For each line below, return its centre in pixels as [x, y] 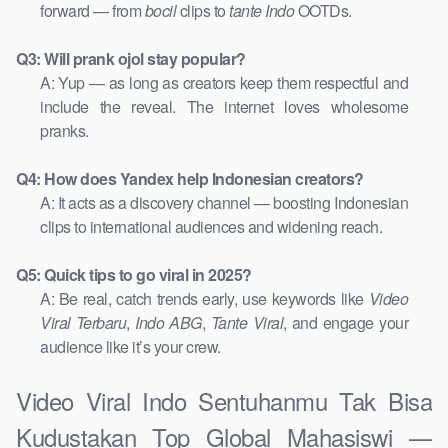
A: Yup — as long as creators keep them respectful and [224, 83]
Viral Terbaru [83, 323]
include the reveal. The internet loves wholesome [224, 107]
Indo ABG [168, 323]
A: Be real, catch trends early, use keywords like [204, 299]
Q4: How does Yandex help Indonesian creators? [190, 179]
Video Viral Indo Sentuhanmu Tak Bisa [224, 401]
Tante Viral [247, 323]
